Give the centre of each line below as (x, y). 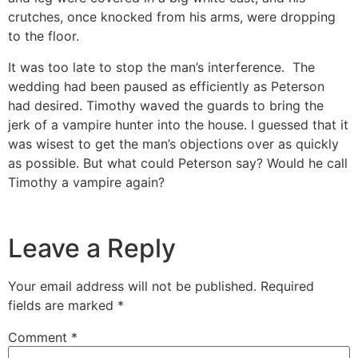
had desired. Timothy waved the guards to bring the (168, 105)
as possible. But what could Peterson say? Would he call (178, 163)
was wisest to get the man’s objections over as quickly (173, 143)
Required (287, 286)
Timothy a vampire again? (86, 182)
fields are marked (63, 306)
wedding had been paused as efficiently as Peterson (166, 86)
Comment (40, 338)
